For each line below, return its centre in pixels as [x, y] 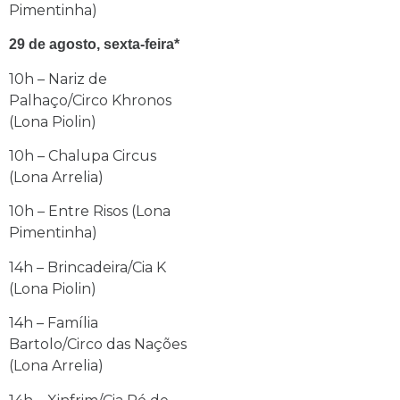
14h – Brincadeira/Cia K [87, 267]
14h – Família [54, 323]
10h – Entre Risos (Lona [90, 212]
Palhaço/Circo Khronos [90, 100]
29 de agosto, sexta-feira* [94, 45]
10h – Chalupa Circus [83, 156]
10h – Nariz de [58, 79]
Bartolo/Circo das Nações [98, 345]
